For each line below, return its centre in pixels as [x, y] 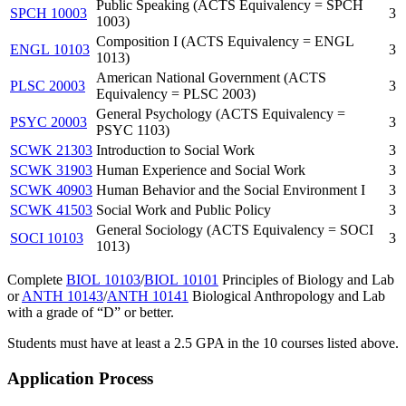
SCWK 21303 [51, 150]
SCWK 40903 [51, 190]
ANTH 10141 [148, 296]
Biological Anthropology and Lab [287, 296]
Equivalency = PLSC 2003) [176, 94]
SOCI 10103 [47, 238]
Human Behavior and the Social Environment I [231, 190]
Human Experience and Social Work [201, 170]
